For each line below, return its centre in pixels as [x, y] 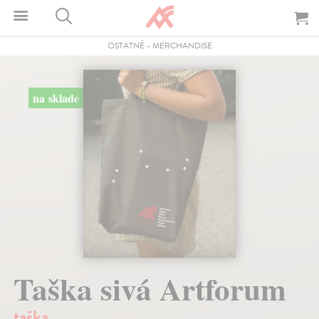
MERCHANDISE [182, 46]
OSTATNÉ [126, 46]
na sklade [56, 98]
